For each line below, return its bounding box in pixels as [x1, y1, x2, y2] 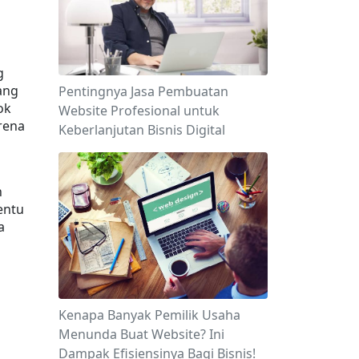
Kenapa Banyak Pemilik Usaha [58, 305, 240, 324]
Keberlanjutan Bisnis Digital [58, 121, 225, 139]
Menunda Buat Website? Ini [58, 325, 224, 343]
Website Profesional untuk [58, 102, 220, 120]
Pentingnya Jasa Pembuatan [58, 83, 228, 101]
